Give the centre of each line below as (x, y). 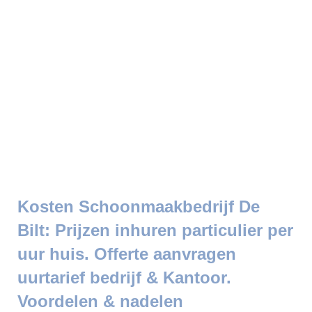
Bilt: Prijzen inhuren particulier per (155, 230)
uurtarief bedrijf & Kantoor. (124, 278)
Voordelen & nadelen (100, 301)
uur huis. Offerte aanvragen (127, 254)
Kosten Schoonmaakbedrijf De (139, 206)
